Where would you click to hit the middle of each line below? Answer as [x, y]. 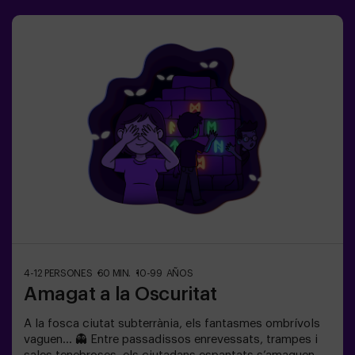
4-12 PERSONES [59, 274]
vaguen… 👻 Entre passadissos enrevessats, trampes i [171, 340]
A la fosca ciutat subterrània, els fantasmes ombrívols [172, 324]
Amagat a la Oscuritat [120, 294]
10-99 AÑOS [164, 274]
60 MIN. [115, 274]
